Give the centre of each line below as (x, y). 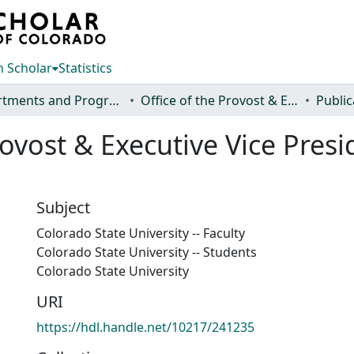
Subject (63, 207)
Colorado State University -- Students (147, 252)
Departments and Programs (114, 100)
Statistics (85, 68)
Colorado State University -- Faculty (141, 233)
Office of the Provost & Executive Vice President (293, 100)
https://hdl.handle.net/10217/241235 (145, 327)
